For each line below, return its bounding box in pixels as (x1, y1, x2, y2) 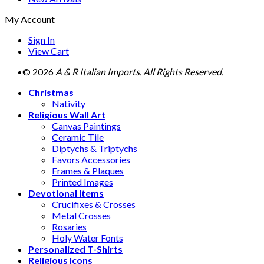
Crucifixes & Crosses (52, 199, 136, 210)
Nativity (52, 98, 85, 110)
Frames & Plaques (52, 165, 124, 177)
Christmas (28, 87, 74, 98)
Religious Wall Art (28, 109, 105, 121)
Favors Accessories (52, 154, 130, 166)
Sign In (28, 34, 55, 46)
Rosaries (52, 221, 87, 233)
